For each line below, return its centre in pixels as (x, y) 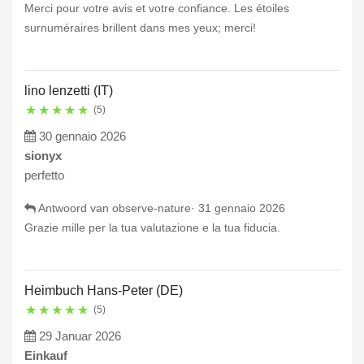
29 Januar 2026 (80, 336)
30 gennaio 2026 (82, 136)
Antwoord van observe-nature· (117, 208)
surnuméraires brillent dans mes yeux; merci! (140, 28)
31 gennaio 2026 (242, 208)
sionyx (43, 156)
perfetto (44, 175)
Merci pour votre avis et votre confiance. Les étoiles (157, 9)
